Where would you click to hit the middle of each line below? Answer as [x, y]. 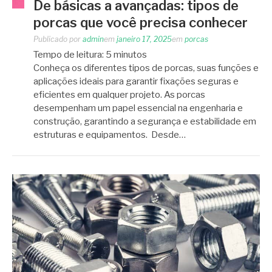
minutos [130, 55]
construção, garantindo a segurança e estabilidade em [145, 122]
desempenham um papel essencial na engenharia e [138, 108]
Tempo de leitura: [70, 55]
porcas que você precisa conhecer [141, 23]
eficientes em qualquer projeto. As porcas [119, 95]
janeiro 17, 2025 [144, 39]
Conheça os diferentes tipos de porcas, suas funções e [146, 68]
